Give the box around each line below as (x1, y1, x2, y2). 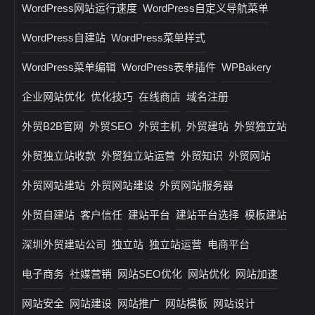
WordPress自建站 (22, 31, 105, 44)
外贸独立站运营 (101, 149, 175, 162)
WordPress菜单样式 (111, 31, 205, 44)
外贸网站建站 (22, 179, 85, 191)
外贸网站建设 (91, 179, 154, 191)
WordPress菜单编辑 (22, 60, 116, 73)
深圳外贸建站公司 (22, 238, 106, 250)
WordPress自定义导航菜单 (143, 1, 269, 14)
